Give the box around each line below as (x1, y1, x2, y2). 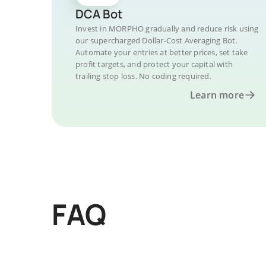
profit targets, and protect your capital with (75, 59, 233, 69)
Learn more (190, 88, 244, 102)
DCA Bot (75, 6, 122, 22)
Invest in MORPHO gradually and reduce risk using (75, 23, 259, 34)
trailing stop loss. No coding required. (75, 71, 211, 81)
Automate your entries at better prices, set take (75, 47, 248, 58)
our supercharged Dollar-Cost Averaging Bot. (75, 35, 237, 46)
